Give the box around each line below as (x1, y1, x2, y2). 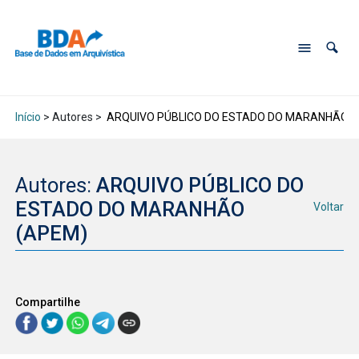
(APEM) (14, 220, 93, 245)
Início (14, 111, 41, 124)
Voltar (313, 200, 345, 214)
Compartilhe (14, 295, 80, 309)
